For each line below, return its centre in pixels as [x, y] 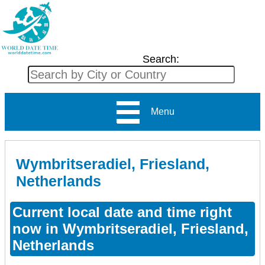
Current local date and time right [122, 212]
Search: [161, 59]
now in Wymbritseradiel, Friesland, [130, 228]
